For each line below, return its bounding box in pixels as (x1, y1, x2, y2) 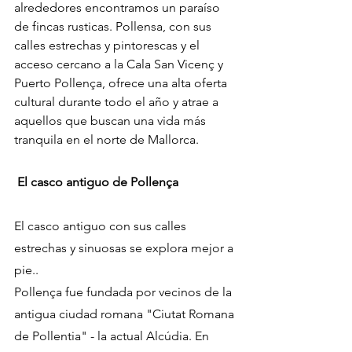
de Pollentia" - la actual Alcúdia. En (14, 328, 212, 344)
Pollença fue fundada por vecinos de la (14, 284, 235, 300)
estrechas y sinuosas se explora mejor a (14, 240, 236, 256)
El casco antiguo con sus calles (14, 218, 189, 234)
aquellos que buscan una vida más (14, 113, 209, 129)
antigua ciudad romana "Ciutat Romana (14, 306, 237, 322)
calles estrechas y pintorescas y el (14, 38, 203, 53)
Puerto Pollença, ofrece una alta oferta (14, 75, 230, 91)
